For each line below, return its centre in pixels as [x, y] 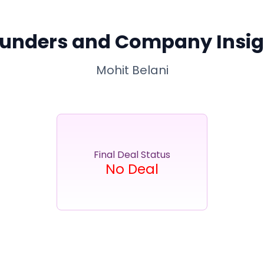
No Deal [132, 169]
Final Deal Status [132, 155]
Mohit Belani [132, 70]
